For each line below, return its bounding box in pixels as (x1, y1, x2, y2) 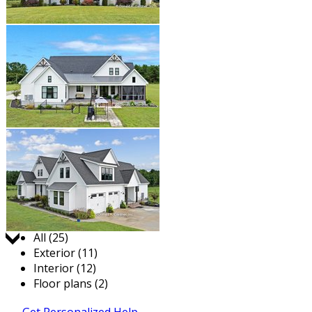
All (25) (33, 230, 68, 245)
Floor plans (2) (33, 276, 108, 291)
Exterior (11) (33, 245, 97, 260)
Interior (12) (33, 260, 96, 276)
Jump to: (33, 214, 77, 230)
